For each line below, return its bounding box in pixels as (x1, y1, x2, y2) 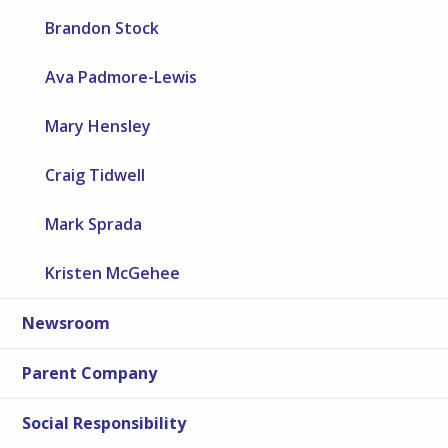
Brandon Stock (45, 17, 160, 40)
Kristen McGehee (45, 262, 181, 285)
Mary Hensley (45, 115, 152, 138)
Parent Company (22, 362, 158, 385)
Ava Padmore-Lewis (45, 66, 198, 89)
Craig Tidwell (45, 164, 146, 187)
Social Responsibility (22, 412, 187, 435)
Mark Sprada (45, 213, 143, 236)
